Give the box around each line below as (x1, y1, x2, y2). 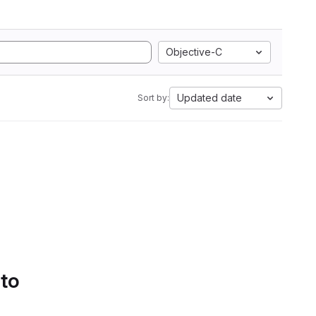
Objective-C (166, 46, 222, 58)
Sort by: (138, 92, 169, 103)
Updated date (177, 92, 242, 104)
